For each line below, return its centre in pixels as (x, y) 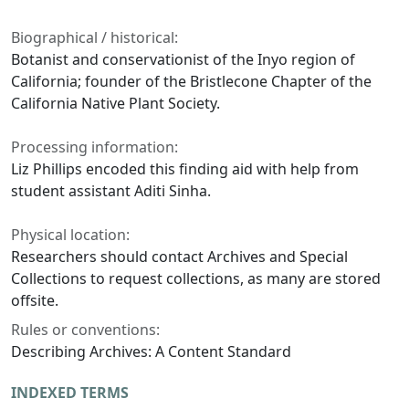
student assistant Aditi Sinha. (111, 191)
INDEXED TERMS (70, 393)
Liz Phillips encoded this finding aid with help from (185, 169)
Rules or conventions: (85, 330)
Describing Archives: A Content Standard (151, 352)
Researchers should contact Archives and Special (179, 257)
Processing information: (94, 147)
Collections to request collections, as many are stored (196, 279)
